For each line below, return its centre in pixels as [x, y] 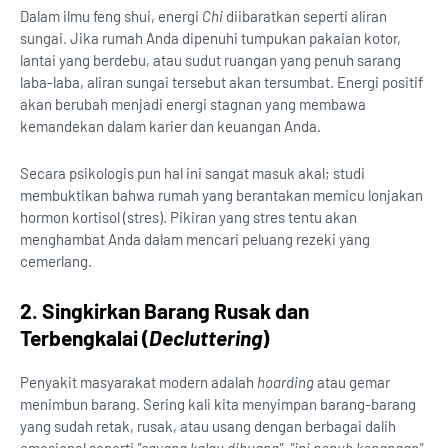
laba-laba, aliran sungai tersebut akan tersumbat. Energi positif [221, 82]
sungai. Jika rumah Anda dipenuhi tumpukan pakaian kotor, [210, 38]
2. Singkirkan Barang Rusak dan [164, 311]
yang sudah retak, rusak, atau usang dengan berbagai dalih [208, 426]
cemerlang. [56, 261]
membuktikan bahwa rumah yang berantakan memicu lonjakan [221, 195]
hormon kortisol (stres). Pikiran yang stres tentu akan [188, 217]
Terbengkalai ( [84, 338]
